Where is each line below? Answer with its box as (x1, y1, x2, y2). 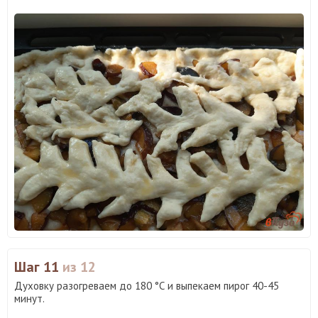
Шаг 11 (14, 257, 62, 276)
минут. (14, 291, 45, 305)
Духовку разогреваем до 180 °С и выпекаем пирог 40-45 (14, 278, 279, 292)
